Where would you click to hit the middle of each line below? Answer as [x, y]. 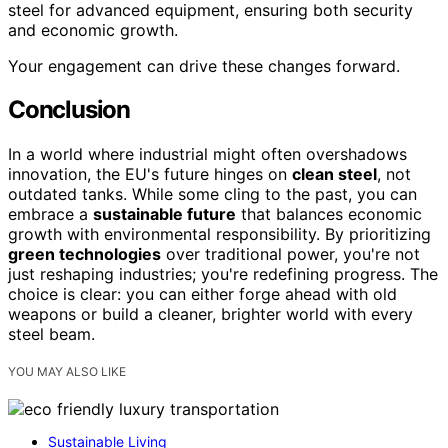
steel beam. [51, 334]
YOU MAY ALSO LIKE [67, 372]
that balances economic [329, 214]
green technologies [84, 254]
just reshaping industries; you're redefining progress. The [223, 274]
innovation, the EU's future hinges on [150, 174]
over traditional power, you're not [290, 254]
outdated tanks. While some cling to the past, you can [212, 194]
